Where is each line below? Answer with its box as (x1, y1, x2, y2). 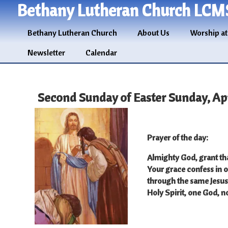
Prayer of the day (147, 132, 206, 143)
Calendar (85, 47, 117, 58)
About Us (137, 27, 169, 38)
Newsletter (27, 47, 65, 58)
